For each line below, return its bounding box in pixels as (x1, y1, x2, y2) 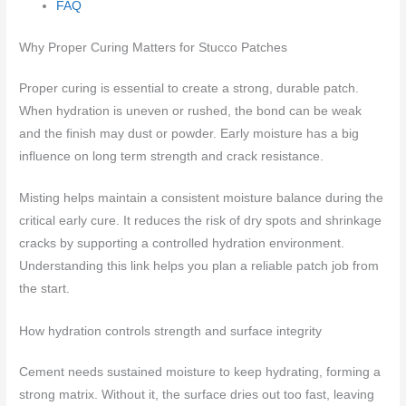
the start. (19, 282, 71, 296)
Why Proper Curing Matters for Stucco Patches (19, 40, 288, 54)
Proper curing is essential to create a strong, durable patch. (19, 81, 360, 95)
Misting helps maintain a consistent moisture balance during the (19, 191, 384, 206)
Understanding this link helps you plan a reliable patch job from (19, 259, 380, 274)
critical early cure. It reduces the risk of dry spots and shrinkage (19, 214, 382, 228)
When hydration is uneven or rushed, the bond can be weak (19, 103, 362, 118)
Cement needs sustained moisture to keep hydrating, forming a (19, 365, 382, 380)
